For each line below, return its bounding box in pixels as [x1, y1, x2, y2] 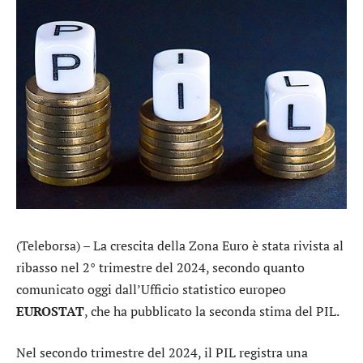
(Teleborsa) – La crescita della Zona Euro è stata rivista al [16, 236, 344, 254]
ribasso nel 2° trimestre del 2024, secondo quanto [16, 258, 305, 276]
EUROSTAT [16, 301, 84, 320]
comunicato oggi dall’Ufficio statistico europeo [16, 280, 286, 298]
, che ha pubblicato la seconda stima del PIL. [84, 301, 340, 320]
